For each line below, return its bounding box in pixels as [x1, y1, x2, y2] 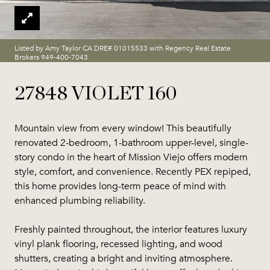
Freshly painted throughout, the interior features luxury [14, 224, 247, 236]
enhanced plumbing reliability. [14, 195, 145, 207]
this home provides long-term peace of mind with [14, 180, 226, 192]
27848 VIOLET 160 [14, 84, 177, 103]
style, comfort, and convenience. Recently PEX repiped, [14, 166, 251, 178]
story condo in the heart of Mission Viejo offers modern [14, 151, 248, 163]
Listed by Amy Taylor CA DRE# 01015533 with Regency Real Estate [14, 44, 231, 52]
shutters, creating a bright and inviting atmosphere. [14, 253, 233, 265]
